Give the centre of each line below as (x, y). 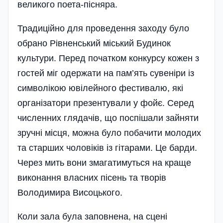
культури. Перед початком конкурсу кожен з (108, 58)
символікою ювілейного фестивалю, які (100, 88)
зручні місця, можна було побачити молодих (109, 133)
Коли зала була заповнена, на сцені (92, 216)
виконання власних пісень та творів (92, 177)
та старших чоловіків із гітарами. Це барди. (107, 148)
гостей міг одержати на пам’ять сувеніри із (106, 73)
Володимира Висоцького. (70, 192)
